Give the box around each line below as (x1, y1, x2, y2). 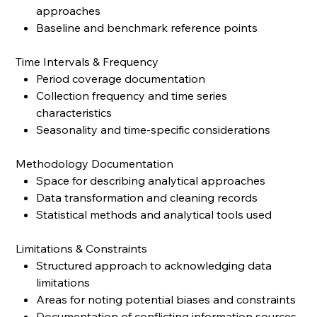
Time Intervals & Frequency (16, 54, 159, 69)
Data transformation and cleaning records (36, 190, 258, 204)
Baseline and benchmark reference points (36, 20, 258, 35)
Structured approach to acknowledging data (36, 258, 272, 272)
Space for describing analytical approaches (36, 173, 266, 188)
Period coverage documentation (36, 71, 206, 86)
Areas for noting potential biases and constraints (36, 292, 296, 306)
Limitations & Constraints (16, 241, 148, 255)
